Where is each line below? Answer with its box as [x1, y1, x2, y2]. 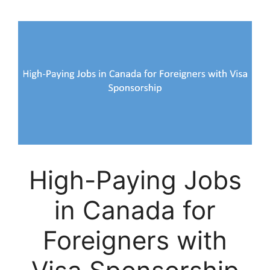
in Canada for [54, 194, 216, 225]
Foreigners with [43, 224, 227, 256]
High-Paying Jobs [28, 164, 242, 195]
